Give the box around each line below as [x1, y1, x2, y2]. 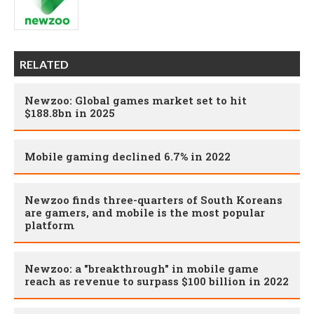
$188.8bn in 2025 [25, 106, 115, 121]
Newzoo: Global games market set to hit [25, 93, 247, 108]
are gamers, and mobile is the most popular [25, 205, 265, 220]
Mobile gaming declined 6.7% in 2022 [25, 149, 231, 164]
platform [25, 218, 74, 233]
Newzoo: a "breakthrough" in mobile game [25, 261, 259, 276]
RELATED [20, 57, 69, 71]
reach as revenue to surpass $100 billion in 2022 [25, 274, 289, 289]
